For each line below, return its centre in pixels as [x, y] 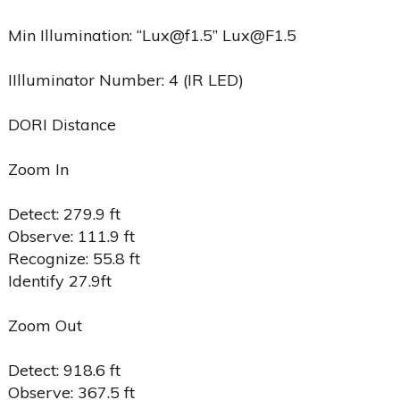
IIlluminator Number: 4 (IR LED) [125, 79]
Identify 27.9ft [59, 280]
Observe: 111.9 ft [71, 236]
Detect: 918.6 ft [64, 370]
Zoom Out [45, 325]
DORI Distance [62, 124]
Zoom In [38, 169]
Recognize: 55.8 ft [74, 258]
